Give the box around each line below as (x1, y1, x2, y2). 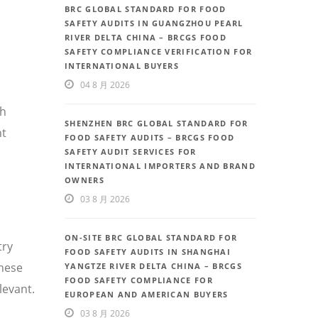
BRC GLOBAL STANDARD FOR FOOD (65, 4, 226, 15)
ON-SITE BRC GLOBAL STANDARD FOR (65, 232, 238, 243)
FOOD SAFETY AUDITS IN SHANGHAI (65, 246, 231, 258)
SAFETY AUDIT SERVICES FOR (65, 146, 197, 158)
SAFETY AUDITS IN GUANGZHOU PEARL (65, 18, 243, 29)
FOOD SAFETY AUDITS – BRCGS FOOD (65, 132, 235, 143)
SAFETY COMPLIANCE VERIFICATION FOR (65, 46, 253, 57)
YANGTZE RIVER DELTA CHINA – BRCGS (65, 261, 242, 272)
